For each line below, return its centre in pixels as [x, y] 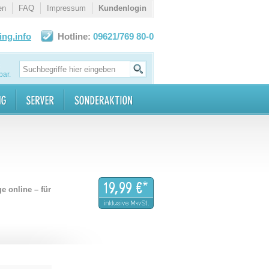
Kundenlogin [122, 8]
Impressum [66, 8]
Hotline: [74, 36]
